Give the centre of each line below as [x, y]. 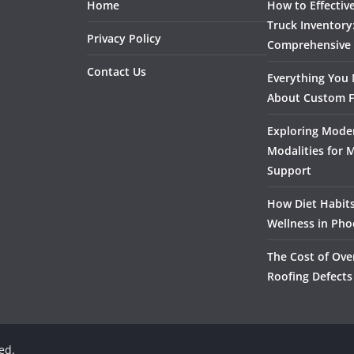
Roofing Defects [310, 276]
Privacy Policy [124, 38]
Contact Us [117, 72]
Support [289, 170]
